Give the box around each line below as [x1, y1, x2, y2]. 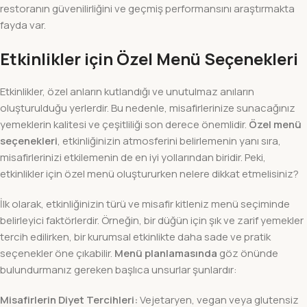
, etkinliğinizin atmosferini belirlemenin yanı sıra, [58, 133, 281, 148]
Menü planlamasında [114, 245, 217, 260]
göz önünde [217, 245, 278, 260]
